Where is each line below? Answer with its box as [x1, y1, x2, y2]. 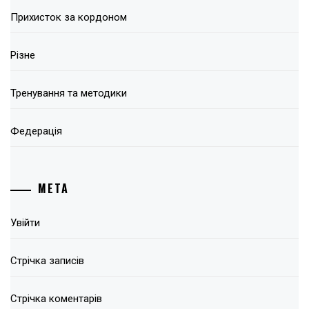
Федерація [10, 124, 62, 137]
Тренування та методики [10, 86, 127, 99]
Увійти [10, 217, 40, 230]
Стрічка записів [10, 255, 84, 268]
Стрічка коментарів [10, 292, 102, 306]
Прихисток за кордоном [10, 10, 127, 23]
